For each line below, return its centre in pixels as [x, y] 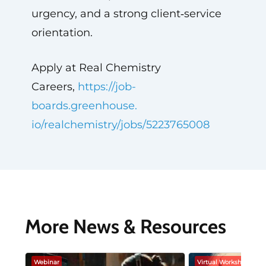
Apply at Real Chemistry [96, 68]
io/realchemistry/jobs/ [88, 125]
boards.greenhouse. [84, 106]
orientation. [62, 33]
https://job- [107, 87]
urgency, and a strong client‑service [126, 14]
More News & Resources [125, 226]
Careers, [54, 87]
